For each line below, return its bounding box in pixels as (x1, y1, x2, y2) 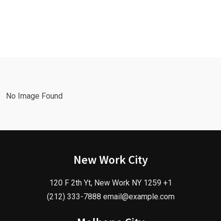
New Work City (73, 152, 148, 168)
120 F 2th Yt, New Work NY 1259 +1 (49, 178, 172, 188)
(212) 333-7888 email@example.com (46, 192, 175, 202)
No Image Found (6, 91, 63, 101)
